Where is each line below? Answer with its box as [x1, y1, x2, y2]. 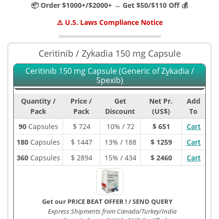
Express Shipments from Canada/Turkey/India [47, 207, 176, 216]
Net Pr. [149, 96, 173, 106]
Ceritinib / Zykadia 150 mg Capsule [38, 47, 181, 59]
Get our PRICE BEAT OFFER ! [42, 197, 129, 206]
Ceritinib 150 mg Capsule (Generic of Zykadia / [25, 66, 194, 76]
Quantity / [21, 96, 56, 106]
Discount [105, 107, 135, 116]
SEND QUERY [132, 197, 173, 206]
